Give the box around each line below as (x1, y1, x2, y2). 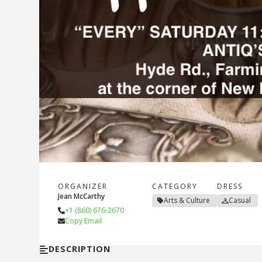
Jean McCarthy (58, 191, 105, 202)
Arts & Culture (164, 195, 211, 206)
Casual (229, 195, 251, 206)
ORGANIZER (58, 181, 108, 192)
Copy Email (65, 216, 102, 226)
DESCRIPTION (49, 243, 111, 255)
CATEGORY (152, 181, 198, 192)
